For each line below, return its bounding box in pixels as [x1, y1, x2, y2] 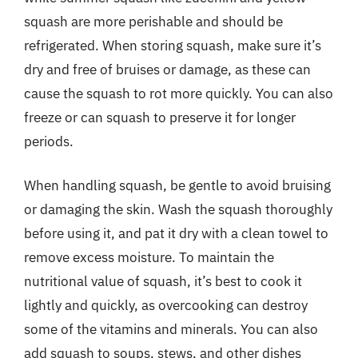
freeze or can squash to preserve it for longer [24, 108, 296, 126]
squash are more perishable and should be [24, 12, 283, 30]
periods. [24, 132, 74, 150]
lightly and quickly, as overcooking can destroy [24, 296, 308, 314]
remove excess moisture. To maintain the [24, 249, 274, 266]
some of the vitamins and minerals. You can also [24, 320, 318, 338]
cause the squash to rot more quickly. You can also [24, 84, 333, 102]
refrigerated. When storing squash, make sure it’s [24, 36, 321, 54]
